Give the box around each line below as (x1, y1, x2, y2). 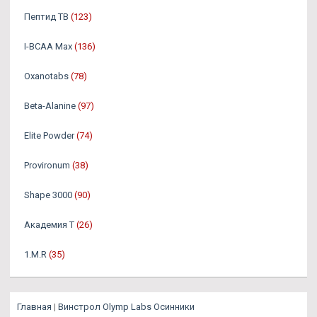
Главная (17, 301, 52, 312)
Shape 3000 (24, 189, 72, 200)
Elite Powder (24, 129, 74, 141)
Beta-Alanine (24, 100, 76, 111)
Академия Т (24, 219, 74, 230)
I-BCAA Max (24, 40, 72, 52)
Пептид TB (24, 11, 69, 22)
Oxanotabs (24, 70, 69, 81)
